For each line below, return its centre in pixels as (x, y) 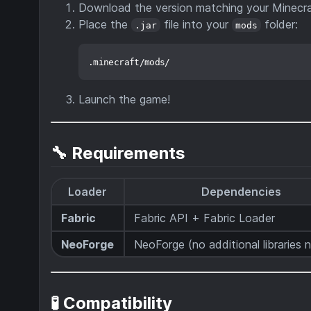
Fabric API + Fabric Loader (205, 218)
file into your (196, 24)
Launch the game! (124, 99)
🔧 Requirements (118, 153)
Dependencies (242, 191)
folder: (280, 24)
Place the (105, 24)
